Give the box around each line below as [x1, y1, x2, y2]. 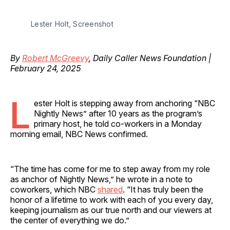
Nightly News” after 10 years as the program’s [34, 108, 202, 119]
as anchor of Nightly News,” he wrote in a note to [10, 174, 193, 184]
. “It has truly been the [123, 184, 203, 195]
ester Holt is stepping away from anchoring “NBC [34, 98, 215, 108]
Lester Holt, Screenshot [31, 19, 113, 28]
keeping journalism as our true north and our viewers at [10, 204, 212, 215]
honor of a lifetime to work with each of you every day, [10, 194, 213, 205]
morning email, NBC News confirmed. [10, 128, 148, 139]
